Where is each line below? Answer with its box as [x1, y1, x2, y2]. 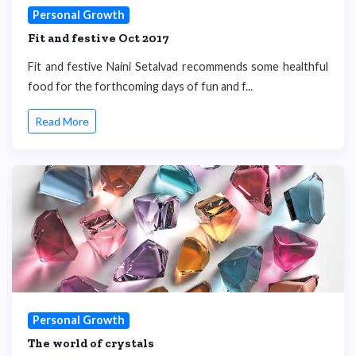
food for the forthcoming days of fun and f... [28, 79, 253, 93]
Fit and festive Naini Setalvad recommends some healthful [28, 59, 328, 73]
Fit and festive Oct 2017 [28, 30, 168, 45]
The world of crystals [28, 335, 154, 350]
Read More [35, 114, 89, 129]
